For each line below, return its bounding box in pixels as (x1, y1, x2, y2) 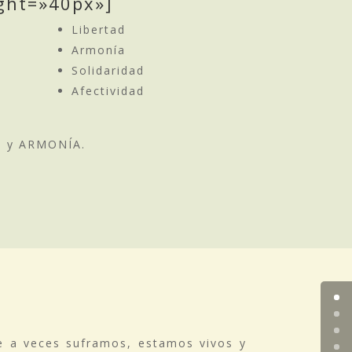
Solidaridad (71, 63, 145, 79)
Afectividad (71, 83, 145, 99)
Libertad (71, 22, 126, 38)
